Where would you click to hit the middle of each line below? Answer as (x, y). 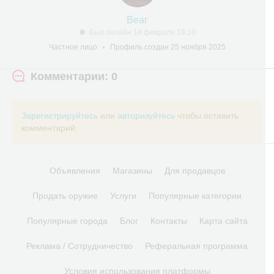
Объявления (75, 171)
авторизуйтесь (146, 116)
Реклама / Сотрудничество (80, 246)
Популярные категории (195, 196)
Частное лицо (73, 47)
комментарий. (50, 128)
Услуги (123, 196)
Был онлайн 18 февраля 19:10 (143, 32)
